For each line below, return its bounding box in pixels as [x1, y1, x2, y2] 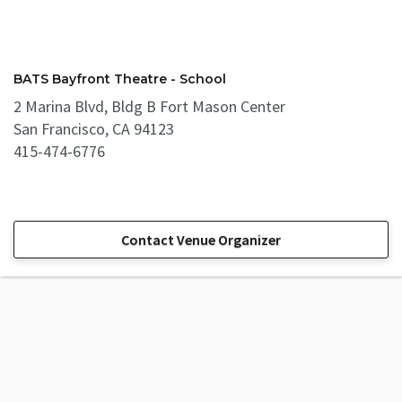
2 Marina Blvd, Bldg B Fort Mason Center [13, 96, 285, 117]
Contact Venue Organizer [121, 231, 281, 249]
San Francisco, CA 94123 [13, 118, 174, 139]
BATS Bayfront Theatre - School [13, 71, 226, 87]
